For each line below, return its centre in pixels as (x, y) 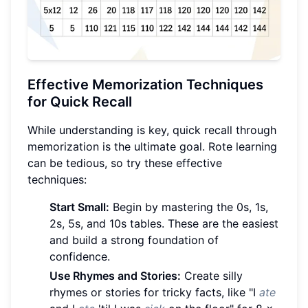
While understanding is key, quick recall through (152, 130)
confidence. (80, 257)
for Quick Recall (80, 102)
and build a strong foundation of (134, 240)
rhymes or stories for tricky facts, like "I (154, 293)
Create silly (212, 276)
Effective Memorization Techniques (145, 85)
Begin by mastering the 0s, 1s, (189, 207)
